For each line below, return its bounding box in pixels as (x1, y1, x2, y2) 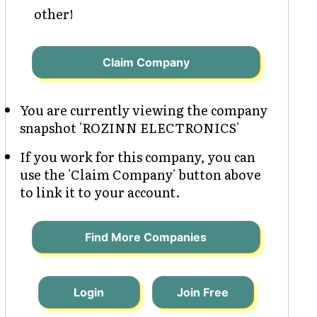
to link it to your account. (19, 182, 180, 202)
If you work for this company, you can (19, 146, 255, 166)
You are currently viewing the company (19, 100, 267, 120)
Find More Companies (85, 229, 207, 244)
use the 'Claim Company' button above (19, 164, 261, 184)
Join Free (177, 284, 229, 299)
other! (33, 4, 74, 23)
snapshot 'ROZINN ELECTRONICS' (19, 117, 239, 137)
